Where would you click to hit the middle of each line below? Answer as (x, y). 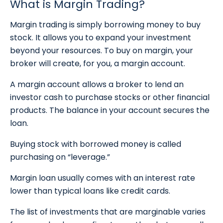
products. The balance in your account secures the (110, 111)
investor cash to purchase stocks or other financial (110, 98)
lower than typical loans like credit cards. (91, 191)
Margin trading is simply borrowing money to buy (105, 25)
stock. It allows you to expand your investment (101, 38)
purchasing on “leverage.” (60, 157)
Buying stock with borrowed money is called (96, 144)
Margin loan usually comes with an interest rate (103, 178)
